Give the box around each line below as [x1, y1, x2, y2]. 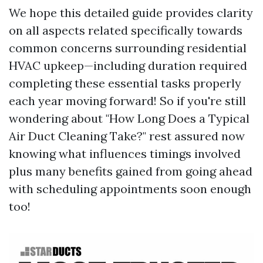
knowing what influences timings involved [9, 146, 241, 161]
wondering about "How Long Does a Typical [9, 111, 249, 126]
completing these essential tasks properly [9, 76, 241, 90]
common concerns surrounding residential [9, 41, 247, 55]
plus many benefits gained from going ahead [9, 164, 252, 178]
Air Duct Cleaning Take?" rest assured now [9, 129, 245, 143]
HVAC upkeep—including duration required [9, 58, 247, 73]
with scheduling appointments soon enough [9, 181, 251, 196]
